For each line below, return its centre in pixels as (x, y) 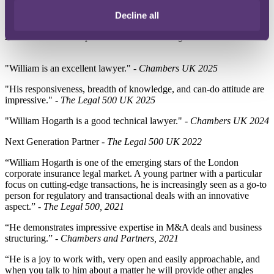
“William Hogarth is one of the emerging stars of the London (122, 162)
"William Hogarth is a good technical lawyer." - (98, 120)
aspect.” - (24, 206)
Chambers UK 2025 (178, 68)
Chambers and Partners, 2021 (120, 238)
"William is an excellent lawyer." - (72, 68)
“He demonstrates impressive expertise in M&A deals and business (133, 227)
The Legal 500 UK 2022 (154, 141)
